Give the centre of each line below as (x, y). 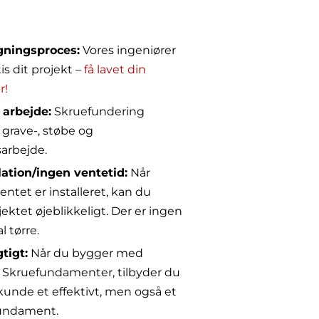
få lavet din (115, 69)
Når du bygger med (86, 253)
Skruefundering (98, 111)
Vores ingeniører (128, 50)
